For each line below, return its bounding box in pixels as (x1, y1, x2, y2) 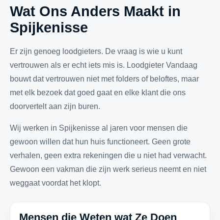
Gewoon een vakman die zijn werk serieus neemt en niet (10, 165, 206, 173)
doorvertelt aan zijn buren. (10, 102, 100, 110)
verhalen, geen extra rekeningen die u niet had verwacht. (10, 151, 207, 160)
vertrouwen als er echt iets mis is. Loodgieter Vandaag (10, 61, 197, 69)
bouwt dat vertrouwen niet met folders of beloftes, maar (10, 75, 199, 83)
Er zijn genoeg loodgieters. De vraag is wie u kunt (10, 47, 182, 55)
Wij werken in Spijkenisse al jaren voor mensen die (10, 124, 188, 132)
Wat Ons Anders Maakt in (10, 3, 181, 19)
